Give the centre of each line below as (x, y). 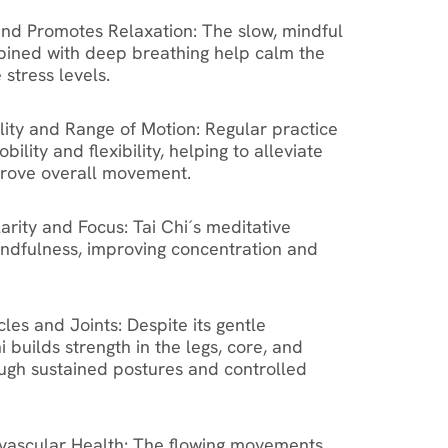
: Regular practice (267, 128)
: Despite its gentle (192, 324)
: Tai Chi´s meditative (207, 226)
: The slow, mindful (268, 30)
